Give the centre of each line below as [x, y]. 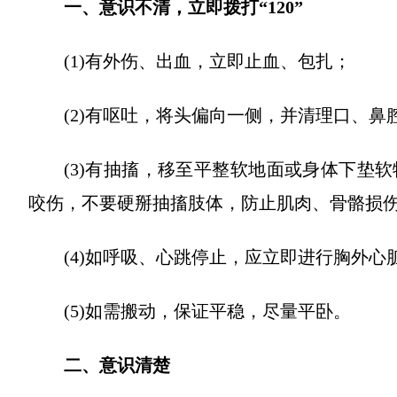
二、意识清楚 [117, 365]
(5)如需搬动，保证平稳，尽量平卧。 [207, 311]
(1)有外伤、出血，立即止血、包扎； [207, 61]
